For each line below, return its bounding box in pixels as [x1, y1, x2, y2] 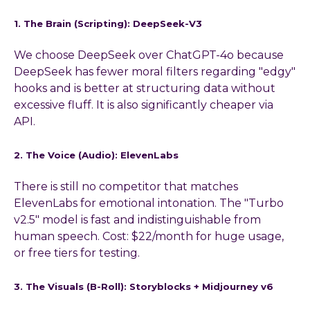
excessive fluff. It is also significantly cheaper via [14, 98, 273, 111]
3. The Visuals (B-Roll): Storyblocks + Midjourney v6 [14, 281, 273, 293]
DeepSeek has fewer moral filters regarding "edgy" [14, 65, 295, 78]
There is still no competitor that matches [14, 180, 238, 194]
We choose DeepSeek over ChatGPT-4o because [14, 48, 284, 62]
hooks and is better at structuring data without [14, 82, 275, 95]
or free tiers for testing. [14, 246, 140, 260]
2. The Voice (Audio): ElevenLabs [14, 149, 179, 161]
